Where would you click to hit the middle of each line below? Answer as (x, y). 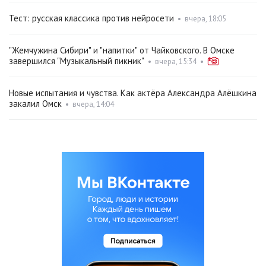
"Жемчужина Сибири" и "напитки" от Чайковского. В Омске (122, 50)
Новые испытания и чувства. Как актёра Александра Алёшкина (133, 93)
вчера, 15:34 (176, 62)
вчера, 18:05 (205, 19)
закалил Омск (35, 104)
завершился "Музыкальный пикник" (77, 61)
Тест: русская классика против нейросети (91, 18)
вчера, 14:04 (93, 104)
